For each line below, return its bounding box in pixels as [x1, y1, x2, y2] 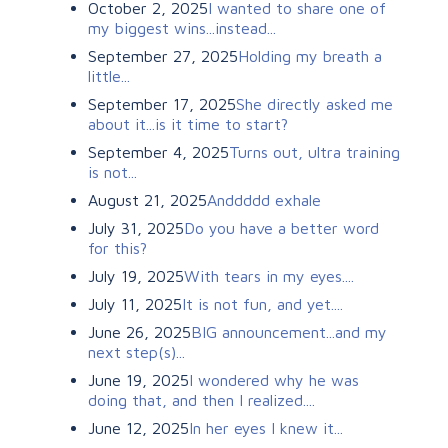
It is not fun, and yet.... [182, 294, 343, 313]
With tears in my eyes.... [184, 266, 354, 285]
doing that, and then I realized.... [88, 390, 315, 409]
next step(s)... [88, 342, 185, 361]
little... [88, 66, 130, 85]
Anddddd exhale [207, 190, 321, 209]
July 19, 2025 [88, 266, 184, 285]
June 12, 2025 [88, 418, 189, 437]
